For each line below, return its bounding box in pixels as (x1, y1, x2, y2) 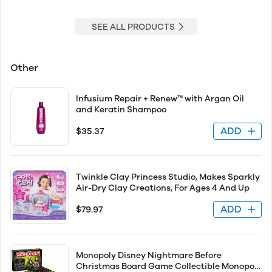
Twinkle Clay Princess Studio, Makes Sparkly (76, 172, 260, 182)
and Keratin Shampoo (76, 104, 166, 115)
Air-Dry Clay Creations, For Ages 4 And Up (76, 183, 250, 193)
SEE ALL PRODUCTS (91, 21, 175, 32)
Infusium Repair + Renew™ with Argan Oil (76, 93, 244, 104)
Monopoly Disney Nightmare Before (76, 250, 222, 260)
